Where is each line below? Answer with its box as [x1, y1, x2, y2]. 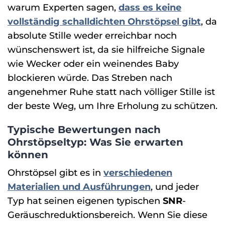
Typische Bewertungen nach [8, 123, 161, 136]
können [8, 148, 48, 161]
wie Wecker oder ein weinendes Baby [8, 58, 179, 69]
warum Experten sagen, [8, 2, 119, 13]
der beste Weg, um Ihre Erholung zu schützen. [8, 100, 217, 111]
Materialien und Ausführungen [8, 181, 151, 192]
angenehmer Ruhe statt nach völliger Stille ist [8, 86, 215, 97]
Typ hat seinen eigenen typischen [8, 195, 163, 206]
